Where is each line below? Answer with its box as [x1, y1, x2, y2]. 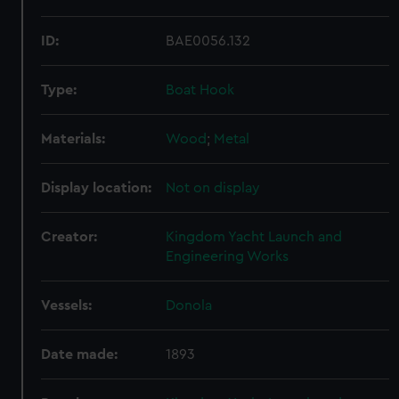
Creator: [41, 230, 98, 244]
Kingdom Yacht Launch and [166, 230, 343, 244]
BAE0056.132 [166, 34, 251, 48]
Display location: [41, 181, 152, 195]
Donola [166, 298, 213, 313]
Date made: [41, 347, 118, 362]
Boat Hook [166, 83, 235, 97]
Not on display [166, 181, 261, 195]
